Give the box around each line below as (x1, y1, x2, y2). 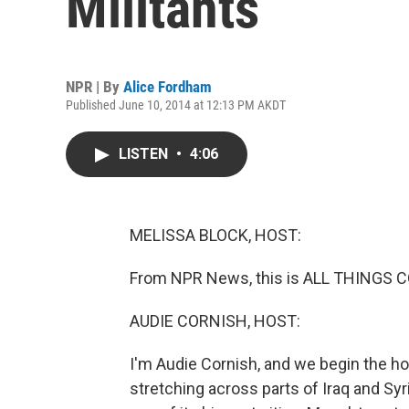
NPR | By (66, 78, 123, 96)
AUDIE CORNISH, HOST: (130, 311, 300, 330)
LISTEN (119, 145, 172, 163)
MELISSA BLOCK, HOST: (130, 225, 301, 245)
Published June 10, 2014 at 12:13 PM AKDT (66, 98, 286, 112)
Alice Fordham (123, 78, 212, 96)
